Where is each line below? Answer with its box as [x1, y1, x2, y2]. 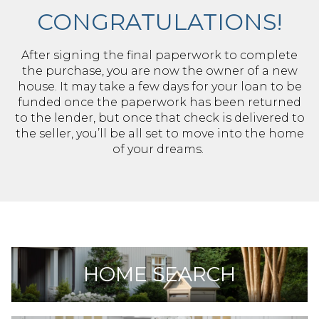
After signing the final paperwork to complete [21, 48, 298, 62]
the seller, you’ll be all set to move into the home [15, 127, 304, 140]
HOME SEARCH [83, 262, 236, 286]
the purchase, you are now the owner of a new [21, 64, 298, 78]
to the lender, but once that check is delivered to [14, 111, 305, 125]
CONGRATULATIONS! [37, 8, 282, 36]
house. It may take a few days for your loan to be [17, 80, 302, 93]
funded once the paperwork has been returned [18, 95, 301, 109]
